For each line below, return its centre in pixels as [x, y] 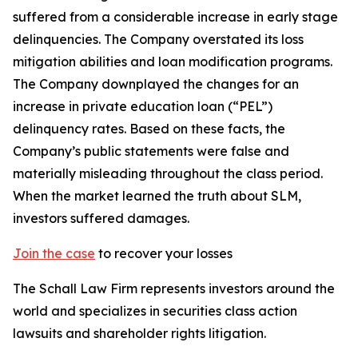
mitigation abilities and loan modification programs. [173, 62]
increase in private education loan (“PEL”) [143, 106]
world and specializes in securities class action [155, 311]
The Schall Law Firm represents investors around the [174, 288]
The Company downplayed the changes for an [156, 84]
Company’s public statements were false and [151, 151]
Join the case [54, 253]
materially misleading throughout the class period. [168, 173]
